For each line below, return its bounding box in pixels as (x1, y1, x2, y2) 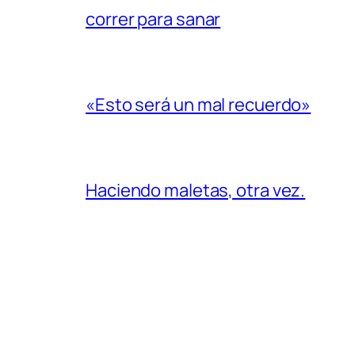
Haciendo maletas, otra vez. (86, 177, 306, 202)
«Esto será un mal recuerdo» (86, 92, 311, 116)
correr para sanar (86, 6, 221, 31)
